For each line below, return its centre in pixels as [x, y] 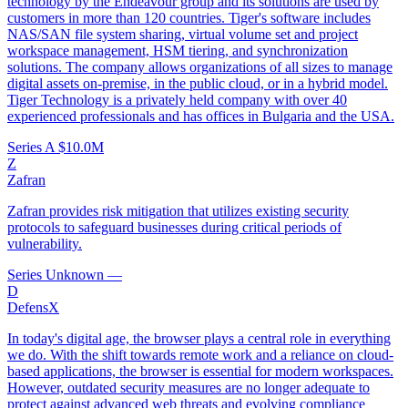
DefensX [33, 308]
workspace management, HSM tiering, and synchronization [178, 51]
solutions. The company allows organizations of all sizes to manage [200, 67]
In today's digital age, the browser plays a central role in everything [199, 339]
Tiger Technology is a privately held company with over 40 [177, 100]
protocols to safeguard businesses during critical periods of [174, 228]
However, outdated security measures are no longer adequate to [189, 388]
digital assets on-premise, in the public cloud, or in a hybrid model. [198, 84]
